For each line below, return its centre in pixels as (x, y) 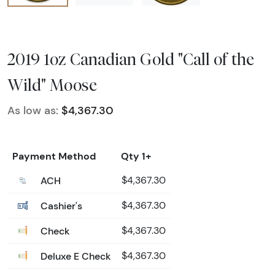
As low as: (33, 110)
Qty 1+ (136, 156)
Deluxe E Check (75, 256)
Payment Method (54, 156)
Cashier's (60, 205)
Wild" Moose (52, 84)
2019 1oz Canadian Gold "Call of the (131, 59)
